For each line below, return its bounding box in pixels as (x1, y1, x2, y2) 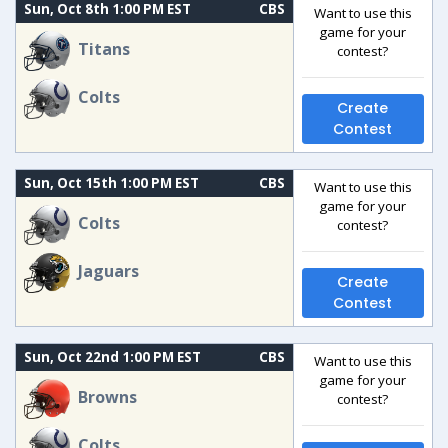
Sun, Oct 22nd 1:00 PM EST (24, 348, 201, 366)
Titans (78, 38, 131, 61)
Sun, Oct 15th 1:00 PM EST (24, 174, 199, 192)
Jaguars (78, 260, 140, 283)
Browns (78, 386, 138, 409)
